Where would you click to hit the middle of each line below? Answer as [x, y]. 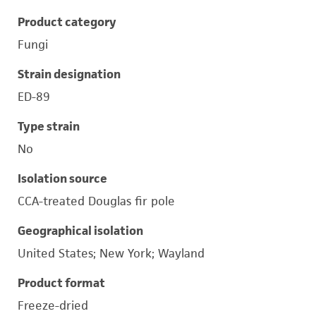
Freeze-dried [53, 305]
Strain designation [69, 74]
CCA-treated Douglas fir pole [96, 201]
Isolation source [62, 178]
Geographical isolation [80, 231]
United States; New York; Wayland [111, 253]
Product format [61, 283]
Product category [67, 22]
